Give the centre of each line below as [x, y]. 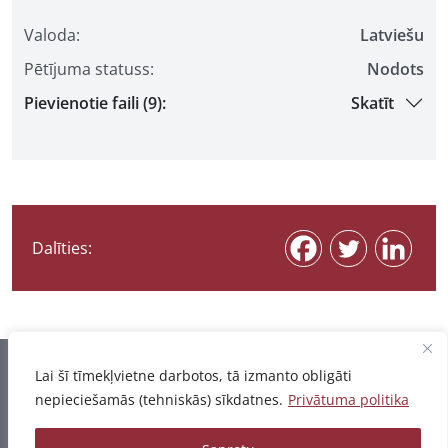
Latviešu [392, 35]
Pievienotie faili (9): [95, 103]
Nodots [395, 69]
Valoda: [52, 35]
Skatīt [372, 103]
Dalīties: [62, 248]
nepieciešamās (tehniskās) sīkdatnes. [159, 399]
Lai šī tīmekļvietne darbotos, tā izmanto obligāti [193, 375]
